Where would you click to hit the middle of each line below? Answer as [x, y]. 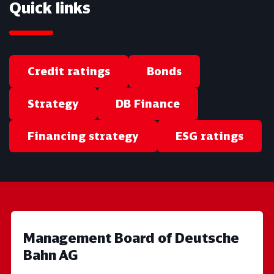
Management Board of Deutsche [131, 238]
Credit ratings [69, 71]
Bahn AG [50, 255]
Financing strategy [83, 136]
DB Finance [148, 104]
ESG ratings [209, 136]
